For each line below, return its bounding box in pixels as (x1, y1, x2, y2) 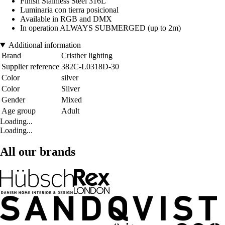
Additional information (8, 41, 81, 50)
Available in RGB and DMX (20, 15, 112, 24)
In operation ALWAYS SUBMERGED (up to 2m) (20, 24, 181, 33)
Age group (2, 106, 36, 116)
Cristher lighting (61, 51, 113, 60)
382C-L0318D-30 (61, 62, 119, 71)
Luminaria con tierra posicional (20, 6, 119, 15)
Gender (2, 95, 25, 104)
